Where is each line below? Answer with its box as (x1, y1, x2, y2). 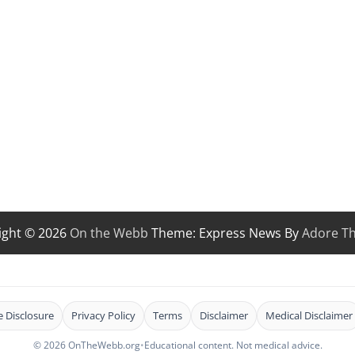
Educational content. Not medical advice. (143, 338, 323, 353)
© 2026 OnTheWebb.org (32, 338, 140, 353)
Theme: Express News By (148, 224, 302, 242)
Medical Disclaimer (265, 308, 353, 323)
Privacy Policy (71, 308, 136, 323)
